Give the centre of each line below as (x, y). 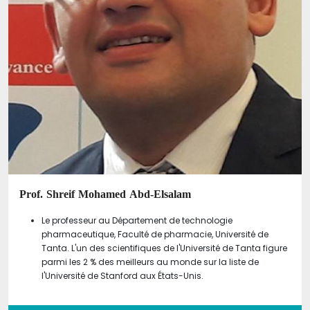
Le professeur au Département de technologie (137, 220)
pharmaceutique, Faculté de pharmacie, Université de (155, 234)
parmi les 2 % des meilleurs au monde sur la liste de (150, 262)
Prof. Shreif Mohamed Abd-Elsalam (105, 194)
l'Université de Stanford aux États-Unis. (122, 275)
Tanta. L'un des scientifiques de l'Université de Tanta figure (164, 248)
